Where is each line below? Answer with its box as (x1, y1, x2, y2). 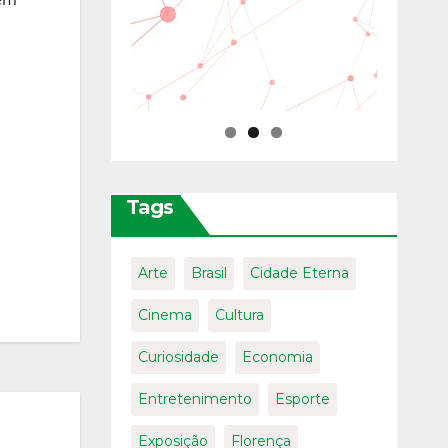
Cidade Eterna (249, 264, 349, 283)
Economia (241, 348, 313, 367)
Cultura (214, 306, 264, 325)
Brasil (190, 264, 227, 283)
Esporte (274, 390, 330, 409)
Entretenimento (137, 390, 252, 409)
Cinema (137, 306, 192, 325)
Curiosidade (137, 348, 219, 367)
